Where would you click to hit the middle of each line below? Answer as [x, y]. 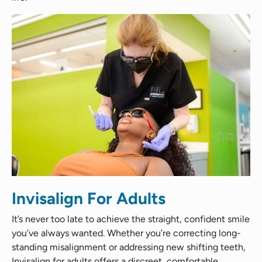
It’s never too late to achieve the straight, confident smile [131, 219]
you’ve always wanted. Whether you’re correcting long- [126, 233]
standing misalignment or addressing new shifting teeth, [129, 247]
